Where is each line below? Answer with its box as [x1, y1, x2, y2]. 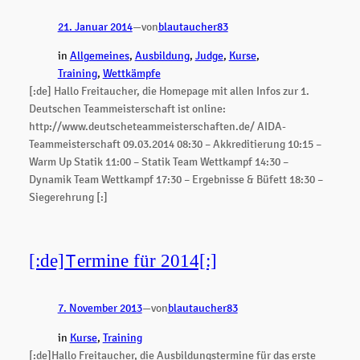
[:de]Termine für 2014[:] [28, 248, 217, 274]
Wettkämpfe [102, 66, 161, 81]
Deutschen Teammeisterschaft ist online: [28, 101, 226, 117]
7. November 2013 [57, 301, 142, 316]
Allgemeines [69, 48, 129, 63]
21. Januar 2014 [57, 19, 133, 35]
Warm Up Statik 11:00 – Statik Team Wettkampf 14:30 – [28, 154, 288, 170]
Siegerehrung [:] [28, 190, 108, 205]
